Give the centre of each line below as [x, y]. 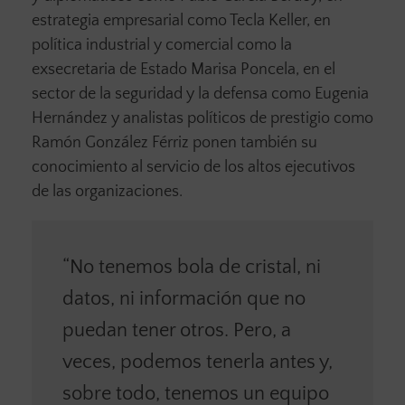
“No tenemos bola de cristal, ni [191, 268]
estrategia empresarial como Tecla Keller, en [181, 21]
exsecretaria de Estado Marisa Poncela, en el [184, 70]
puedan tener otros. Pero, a [176, 331]
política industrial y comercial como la [162, 46]
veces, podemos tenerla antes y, [197, 363]
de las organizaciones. [107, 192]
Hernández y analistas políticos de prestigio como [202, 119]
